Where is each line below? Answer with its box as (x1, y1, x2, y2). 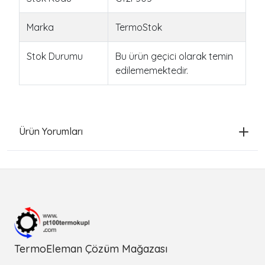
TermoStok (115, 21, 162, 34)
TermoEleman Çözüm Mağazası (14, 242, 167, 256)
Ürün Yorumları (19, 125, 83, 138)
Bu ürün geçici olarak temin (115, 50, 233, 63)
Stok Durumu (27, 50, 83, 63)
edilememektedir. (115, 64, 188, 77)
